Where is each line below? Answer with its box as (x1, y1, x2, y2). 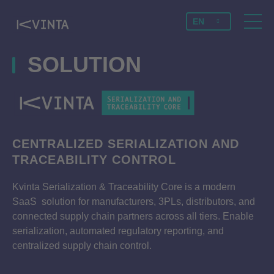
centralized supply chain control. (12, 240, 152, 251)
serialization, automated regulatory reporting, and (12, 226, 224, 237)
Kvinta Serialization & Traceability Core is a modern (12, 182, 235, 193)
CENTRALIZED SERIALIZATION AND (12, 137, 239, 151)
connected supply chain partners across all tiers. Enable (12, 211, 254, 222)
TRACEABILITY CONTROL (12, 153, 176, 167)
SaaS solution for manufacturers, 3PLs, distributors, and (12, 196, 255, 207)
